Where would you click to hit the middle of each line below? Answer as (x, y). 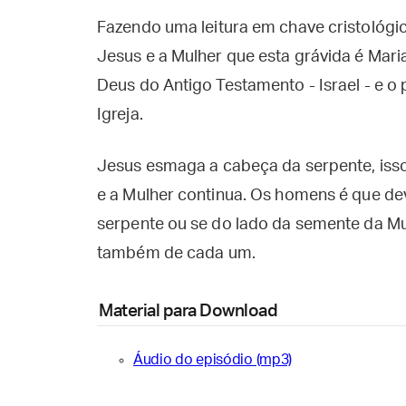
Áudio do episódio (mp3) (213, 360)
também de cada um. (176, 254)
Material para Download (188, 311)
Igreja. (120, 115)
